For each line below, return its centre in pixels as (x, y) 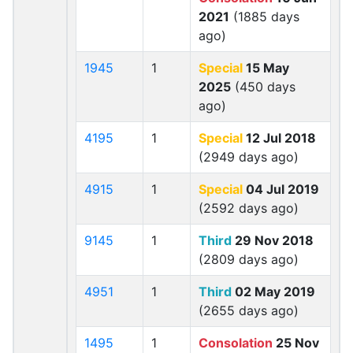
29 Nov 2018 (273, 240)
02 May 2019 (273, 292)
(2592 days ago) (249, 208)
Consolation (236, 343)
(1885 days (264, 17)
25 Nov (296, 343)
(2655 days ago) (249, 310)
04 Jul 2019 (281, 189)
